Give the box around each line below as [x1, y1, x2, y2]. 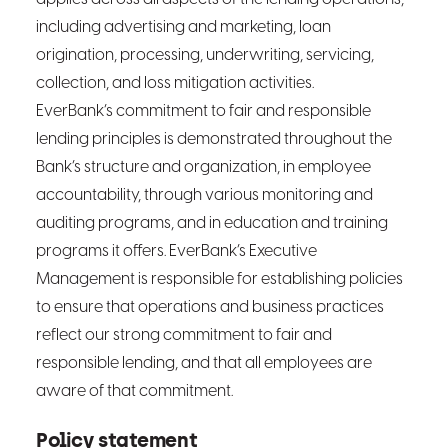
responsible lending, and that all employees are [36, 355, 372, 372]
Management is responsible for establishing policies [36, 271, 403, 288]
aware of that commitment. [36, 383, 233, 400]
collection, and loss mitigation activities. [36, 75, 314, 92]
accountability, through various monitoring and [36, 187, 373, 204]
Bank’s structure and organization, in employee [36, 159, 371, 176]
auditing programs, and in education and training [36, 215, 388, 232]
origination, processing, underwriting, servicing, [36, 47, 374, 64]
